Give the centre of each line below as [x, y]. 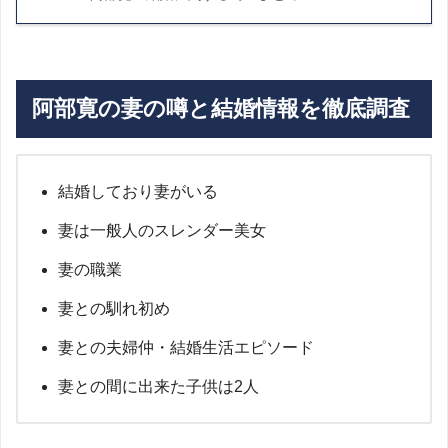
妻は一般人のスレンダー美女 [162, 230]
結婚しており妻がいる [138, 191]
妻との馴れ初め [114, 308]
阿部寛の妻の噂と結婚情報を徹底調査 [220, 109]
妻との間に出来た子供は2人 [158, 386]
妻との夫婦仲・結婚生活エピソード [186, 347]
